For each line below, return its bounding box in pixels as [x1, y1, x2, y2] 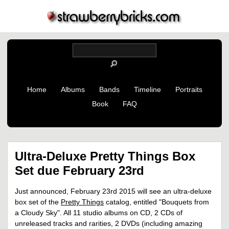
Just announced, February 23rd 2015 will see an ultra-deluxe [15, 187, 212, 196]
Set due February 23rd [15, 164, 144, 177]
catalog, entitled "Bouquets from [104, 198, 209, 207]
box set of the [15, 198, 61, 207]
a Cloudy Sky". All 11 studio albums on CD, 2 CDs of [15, 209, 182, 217]
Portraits [175, 85, 202, 94]
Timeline [133, 85, 161, 94]
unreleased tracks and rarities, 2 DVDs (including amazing [15, 219, 202, 228]
